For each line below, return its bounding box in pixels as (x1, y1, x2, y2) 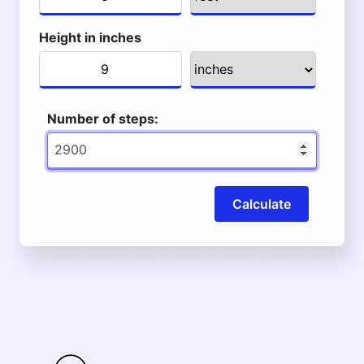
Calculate (232, 196, 291, 212)
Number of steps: (47, 110, 158, 127)
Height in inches (39, 29, 141, 45)
